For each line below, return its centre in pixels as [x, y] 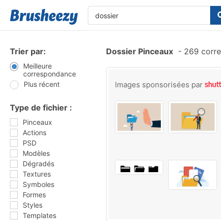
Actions [35, 132]
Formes [34, 195]
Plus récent [42, 84]
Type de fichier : [41, 108]
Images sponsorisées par [160, 85]
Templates [39, 215]
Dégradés [38, 164]
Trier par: [28, 51]
